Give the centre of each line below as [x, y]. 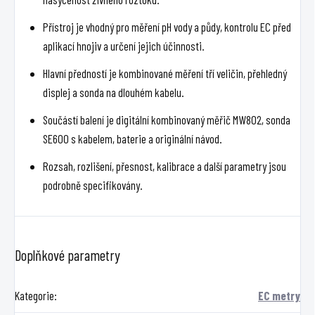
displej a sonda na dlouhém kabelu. [114, 92]
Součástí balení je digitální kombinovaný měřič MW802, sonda [167, 119]
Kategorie [34, 295]
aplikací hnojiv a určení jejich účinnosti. [124, 45]
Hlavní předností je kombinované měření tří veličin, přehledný [165, 73]
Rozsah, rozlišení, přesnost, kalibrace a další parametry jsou [165, 166]
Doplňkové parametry [67, 255]
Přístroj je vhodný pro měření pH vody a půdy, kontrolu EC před [167, 26]
